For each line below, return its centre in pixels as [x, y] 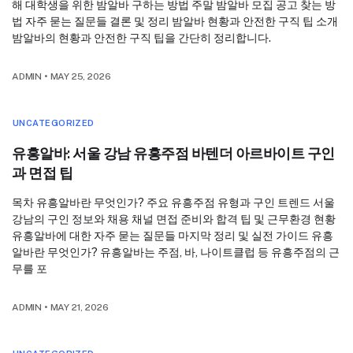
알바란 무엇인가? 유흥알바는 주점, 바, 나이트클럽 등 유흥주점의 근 [176, 253]
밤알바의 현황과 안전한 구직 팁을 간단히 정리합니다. [141, 38]
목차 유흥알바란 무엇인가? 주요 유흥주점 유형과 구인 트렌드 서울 [173, 203]
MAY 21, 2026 [79, 308]
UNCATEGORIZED [54, 123]
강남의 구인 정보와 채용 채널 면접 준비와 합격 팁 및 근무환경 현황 [174, 219]
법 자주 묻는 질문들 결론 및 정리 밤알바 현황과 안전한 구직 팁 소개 [175, 22]
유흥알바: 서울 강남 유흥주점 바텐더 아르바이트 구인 [173, 154]
